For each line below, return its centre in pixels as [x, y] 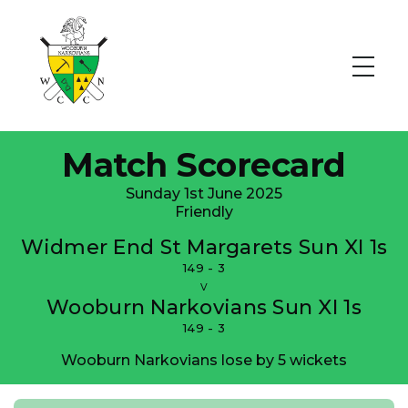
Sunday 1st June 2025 [204, 194]
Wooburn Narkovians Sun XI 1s [204, 307]
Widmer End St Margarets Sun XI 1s [204, 247]
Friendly [204, 212]
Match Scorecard [204, 165]
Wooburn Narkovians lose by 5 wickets [204, 360]
